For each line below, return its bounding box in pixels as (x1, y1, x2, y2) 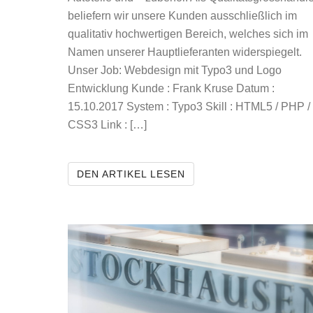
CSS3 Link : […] (68, 119, 147, 131)
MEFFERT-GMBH (184, 168, 272, 179)
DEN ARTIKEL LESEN (77, 168, 185, 180)
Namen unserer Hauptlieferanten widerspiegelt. (68, 46, 302, 58)
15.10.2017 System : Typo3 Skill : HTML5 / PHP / (68, 101, 310, 112)
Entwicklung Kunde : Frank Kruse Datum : (68, 82, 275, 94)
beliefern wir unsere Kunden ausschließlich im (68, 10, 297, 22)
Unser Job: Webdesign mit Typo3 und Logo (68, 64, 282, 76)
